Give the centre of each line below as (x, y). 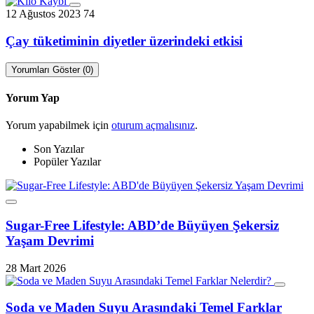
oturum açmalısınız (153, 125)
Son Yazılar (59, 149)
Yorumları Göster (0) (52, 69)
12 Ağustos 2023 (43, 14)
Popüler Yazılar (67, 162)
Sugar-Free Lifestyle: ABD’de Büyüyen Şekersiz (142, 225)
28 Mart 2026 (36, 268)
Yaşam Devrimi (50, 241)
